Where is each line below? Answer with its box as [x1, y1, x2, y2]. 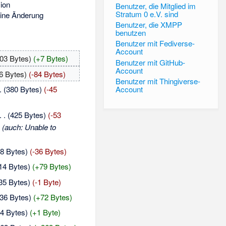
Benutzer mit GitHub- [115, 56, 185, 68]
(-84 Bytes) [28, 68, 66, 79]
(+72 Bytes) [33, 191, 72, 202]
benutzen [115, 27, 146, 38]
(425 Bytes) [7, 109, 46, 120]
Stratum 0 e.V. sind [115, 8, 178, 19]
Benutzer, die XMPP [115, 19, 182, 30]
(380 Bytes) [3, 83, 42, 94]
